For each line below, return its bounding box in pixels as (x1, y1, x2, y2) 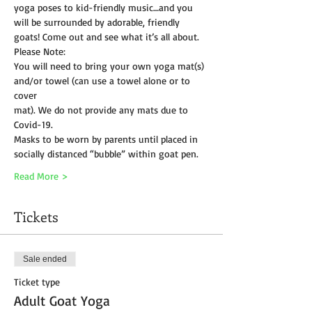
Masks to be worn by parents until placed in (14, 133, 201, 146)
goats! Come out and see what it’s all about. (14, 31, 199, 43)
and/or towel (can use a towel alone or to (14, 75, 193, 87)
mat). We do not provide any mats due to (14, 104, 191, 116)
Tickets (14, 207, 58, 226)
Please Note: (14, 45, 65, 58)
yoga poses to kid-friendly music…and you (14, 1, 196, 14)
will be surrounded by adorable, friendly (14, 16, 182, 29)
